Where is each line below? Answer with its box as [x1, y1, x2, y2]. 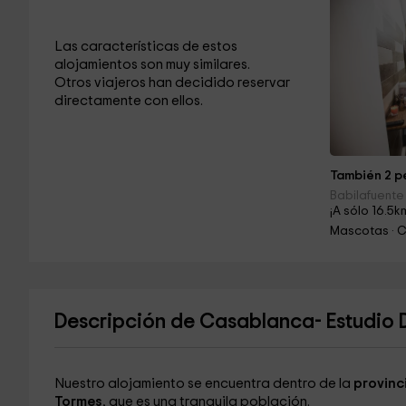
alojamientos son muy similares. [53, 58, 250, 72]
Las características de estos [53, 40, 237, 53]
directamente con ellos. [53, 94, 203, 108]
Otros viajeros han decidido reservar [53, 76, 290, 90]
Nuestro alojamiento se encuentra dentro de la [53, 377, 351, 391]
